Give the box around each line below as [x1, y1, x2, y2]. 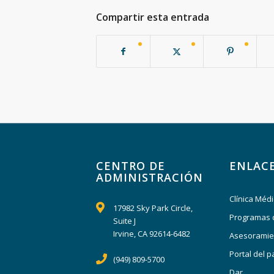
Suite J [113, 215, 136, 227]
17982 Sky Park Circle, [113, 202, 193, 214]
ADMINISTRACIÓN [96, 170, 203, 185]
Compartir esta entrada [96, 10, 209, 24]
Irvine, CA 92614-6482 [113, 228, 191, 240]
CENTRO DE [96, 158, 165, 174]
